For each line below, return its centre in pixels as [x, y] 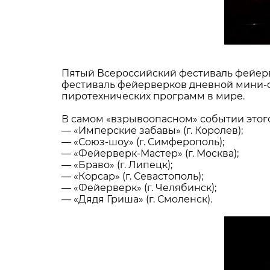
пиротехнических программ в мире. [153, 96]
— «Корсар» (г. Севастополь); [132, 176]
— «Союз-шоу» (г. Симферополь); [143, 142]
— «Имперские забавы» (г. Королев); [152, 130]
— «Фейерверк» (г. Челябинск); [139, 188]
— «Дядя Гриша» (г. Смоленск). [137, 199]
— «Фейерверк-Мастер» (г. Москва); [150, 153]
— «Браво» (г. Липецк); [117, 165]
